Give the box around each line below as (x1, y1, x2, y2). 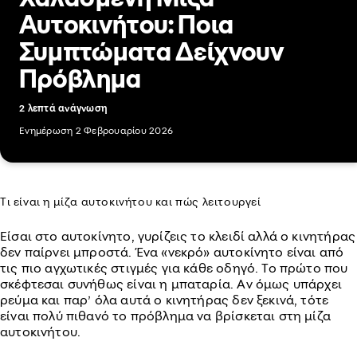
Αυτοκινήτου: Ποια (19, 10, 233, 39)
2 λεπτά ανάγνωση (19, 102, 108, 114)
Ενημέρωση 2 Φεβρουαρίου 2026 (19, 124, 174, 136)
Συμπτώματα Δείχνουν (19, 37, 284, 66)
